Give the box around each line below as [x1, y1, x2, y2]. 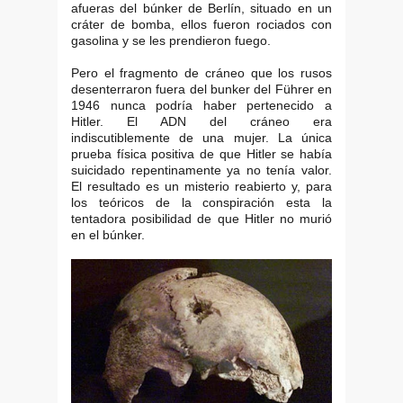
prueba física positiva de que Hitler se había [71, 146, 332, 161]
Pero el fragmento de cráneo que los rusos [71, 65, 332, 80]
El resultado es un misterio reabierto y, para [71, 178, 332, 193]
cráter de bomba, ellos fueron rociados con [71, 16, 332, 31]
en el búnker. [71, 227, 145, 242]
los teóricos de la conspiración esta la [71, 194, 332, 210]
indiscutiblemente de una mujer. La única [71, 130, 332, 145]
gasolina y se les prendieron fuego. [71, 32, 271, 48]
